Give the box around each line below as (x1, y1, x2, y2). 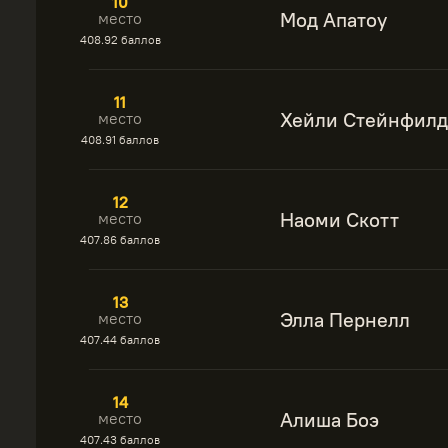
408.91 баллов (81, 132, 159, 147)
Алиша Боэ (280, 407, 379, 432)
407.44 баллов (80, 332, 160, 347)
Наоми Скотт (280, 207, 399, 232)
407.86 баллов (80, 232, 160, 247)
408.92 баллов (79, 32, 161, 47)
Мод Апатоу (280, 7, 387, 32)
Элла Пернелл (280, 307, 410, 332)
